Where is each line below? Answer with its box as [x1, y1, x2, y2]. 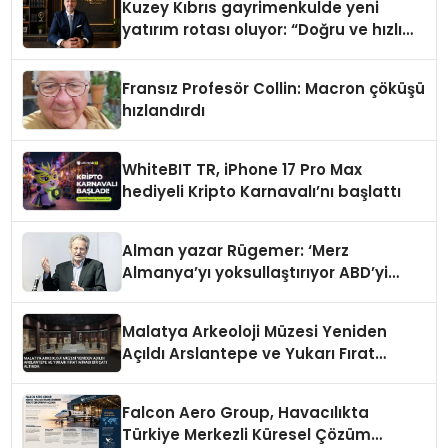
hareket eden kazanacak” [122, 40, 332, 62]
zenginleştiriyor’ [122, 283, 248, 305]
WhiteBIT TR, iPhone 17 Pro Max [122, 158, 363, 180]
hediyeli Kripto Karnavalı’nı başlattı [122, 180, 402, 202]
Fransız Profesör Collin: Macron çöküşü [122, 77, 426, 99]
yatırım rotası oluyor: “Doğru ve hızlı [122, 18, 403, 40]
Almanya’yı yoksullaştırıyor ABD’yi [122, 261, 389, 283]
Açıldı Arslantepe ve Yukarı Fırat [122, 342, 376, 364]
